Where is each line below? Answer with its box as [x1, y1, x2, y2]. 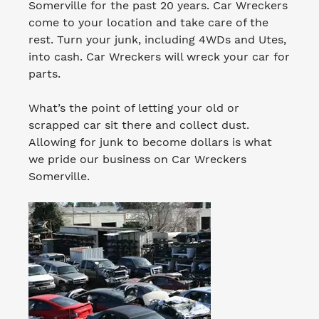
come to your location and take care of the [28, 15, 268, 29]
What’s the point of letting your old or [28, 100, 239, 115]
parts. [28, 66, 61, 80]
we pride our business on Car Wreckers [28, 152, 246, 166]
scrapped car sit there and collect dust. [28, 117, 249, 132]
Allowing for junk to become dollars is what [28, 135, 272, 149]
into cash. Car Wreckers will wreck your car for [28, 49, 290, 63]
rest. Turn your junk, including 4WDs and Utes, [28, 32, 286, 46]
